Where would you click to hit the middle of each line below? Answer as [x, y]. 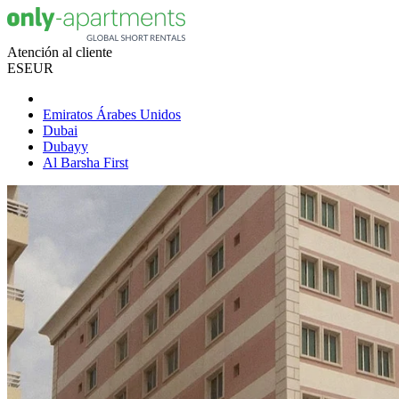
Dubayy [65, 147]
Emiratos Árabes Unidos [112, 114]
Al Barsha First [85, 163]
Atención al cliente [60, 52]
